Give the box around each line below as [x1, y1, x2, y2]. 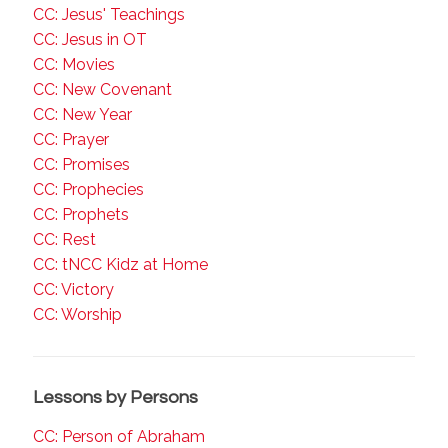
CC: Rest [33, 230, 96, 249]
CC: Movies [33, 55, 115, 74]
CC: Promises [33, 155, 130, 174]
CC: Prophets [33, 205, 129, 224]
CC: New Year [33, 105, 132, 124]
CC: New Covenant [33, 80, 172, 99]
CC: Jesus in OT [33, 30, 147, 49]
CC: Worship [33, 305, 122, 324]
